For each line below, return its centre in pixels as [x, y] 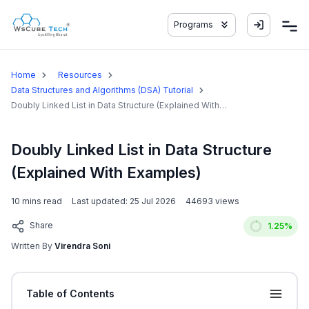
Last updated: [101, 201]
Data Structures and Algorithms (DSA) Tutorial [102, 90]
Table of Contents [70, 293]
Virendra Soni [82, 246]
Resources [80, 75]
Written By [32, 246]
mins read [41, 201]
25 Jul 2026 [153, 201]
